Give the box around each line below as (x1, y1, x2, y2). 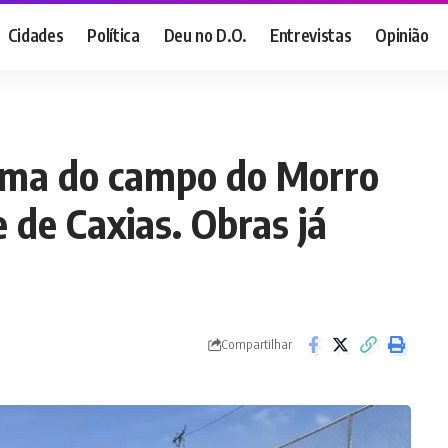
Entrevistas (269, 23, 352, 46)
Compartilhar (220, 336, 292, 353)
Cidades (7, 23, 64, 46)
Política (87, 23, 140, 46)
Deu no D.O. (163, 23, 246, 46)
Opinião (375, 23, 429, 46)
